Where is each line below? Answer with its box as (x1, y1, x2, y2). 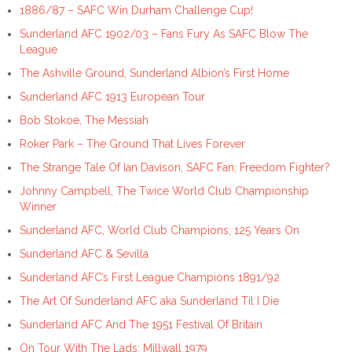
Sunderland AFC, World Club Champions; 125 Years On (20, 224, 299, 237)
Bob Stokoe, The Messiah (20, 114, 148, 127)
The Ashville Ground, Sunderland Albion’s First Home (20, 67, 289, 80)
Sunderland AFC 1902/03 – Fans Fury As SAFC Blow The (20, 27, 308, 41)
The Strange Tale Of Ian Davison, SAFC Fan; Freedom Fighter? (20, 161, 330, 174)
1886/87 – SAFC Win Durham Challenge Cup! (20, 4, 253, 17)
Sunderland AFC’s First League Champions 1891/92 (20, 271, 280, 284)
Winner (20, 200, 57, 214)
